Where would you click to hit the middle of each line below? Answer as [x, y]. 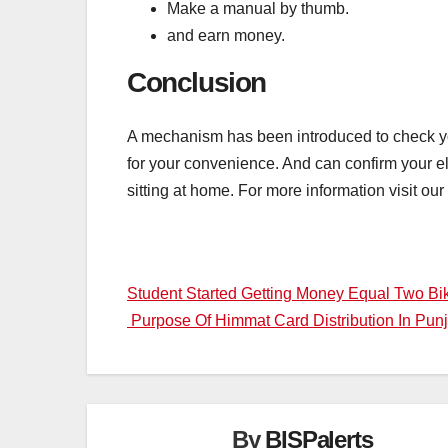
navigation [199, 340]
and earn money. [226, 35]
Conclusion [196, 82]
